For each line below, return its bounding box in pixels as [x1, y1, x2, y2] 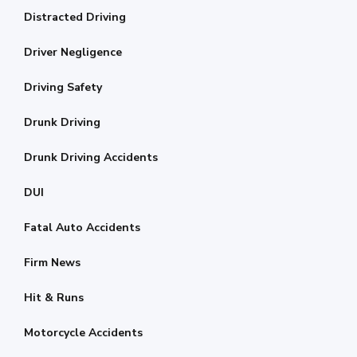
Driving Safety [24, 80, 102, 95]
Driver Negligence [24, 45, 122, 60]
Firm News [24, 255, 80, 270]
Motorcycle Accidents [24, 325, 143, 340]
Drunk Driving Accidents [24, 150, 158, 165]
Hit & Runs [24, 290, 84, 305]
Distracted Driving [24, 10, 126, 25]
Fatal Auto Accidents [24, 220, 140, 235]
